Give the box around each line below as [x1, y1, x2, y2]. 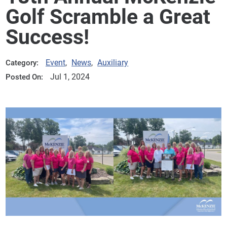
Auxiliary [97, 58, 129, 68]
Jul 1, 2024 [50, 72, 90, 82]
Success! [6, 24, 90, 49]
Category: [6, 58, 39, 68]
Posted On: [6, 72, 44, 82]
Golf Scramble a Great [6, 4, 211, 29]
